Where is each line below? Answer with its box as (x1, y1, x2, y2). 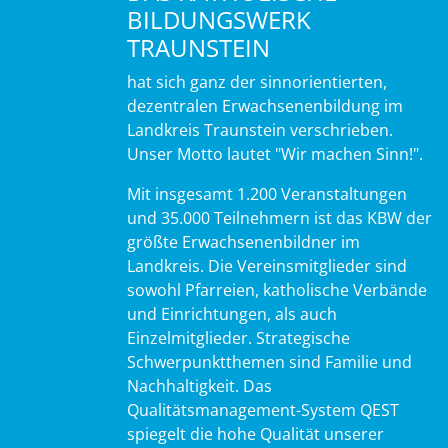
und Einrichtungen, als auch (127, 302, 337, 325)
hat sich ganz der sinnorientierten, (127, 70, 387, 93)
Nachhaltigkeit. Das (127, 374, 272, 397)
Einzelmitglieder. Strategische (127, 326, 350, 349)
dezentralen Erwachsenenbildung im (127, 94, 403, 117)
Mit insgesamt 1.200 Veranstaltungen (127, 182, 407, 205)
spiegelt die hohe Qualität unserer (127, 422, 384, 445)
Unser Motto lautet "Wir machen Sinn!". (127, 142, 423, 165)
